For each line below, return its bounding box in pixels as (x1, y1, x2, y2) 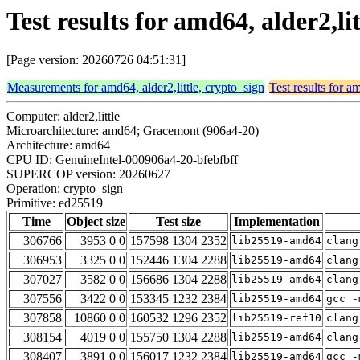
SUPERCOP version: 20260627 (6, 167, 170, 182)
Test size (156, 215, 201, 229)
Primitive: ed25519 (6, 196, 103, 211)
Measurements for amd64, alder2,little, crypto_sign (7, 80, 264, 95)
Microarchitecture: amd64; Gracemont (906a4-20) (6, 124, 259, 138)
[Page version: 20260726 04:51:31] (6, 53, 186, 67)
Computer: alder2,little (6, 109, 120, 124)
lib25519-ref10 (231, 312, 321, 325)
